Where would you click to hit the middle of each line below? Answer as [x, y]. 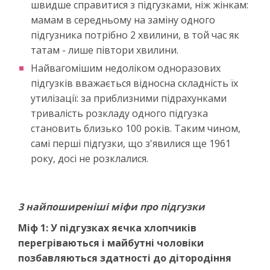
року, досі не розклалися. [91, 158]
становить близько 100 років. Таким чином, [136, 128]
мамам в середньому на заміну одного [123, 20]
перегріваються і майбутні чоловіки [111, 243]
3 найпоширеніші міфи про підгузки [111, 206]
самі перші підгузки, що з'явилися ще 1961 [131, 143]
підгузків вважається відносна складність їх [134, 83]
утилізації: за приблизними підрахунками [129, 98]
